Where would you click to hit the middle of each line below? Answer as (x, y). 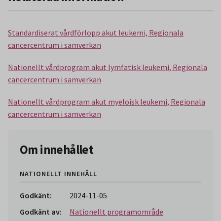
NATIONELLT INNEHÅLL (58, 174)
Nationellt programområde (116, 212)
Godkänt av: (41, 212)
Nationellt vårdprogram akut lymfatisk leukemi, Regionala (108, 67)
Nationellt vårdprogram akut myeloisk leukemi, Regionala (107, 101)
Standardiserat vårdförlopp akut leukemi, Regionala (96, 32)
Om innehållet (57, 149)
